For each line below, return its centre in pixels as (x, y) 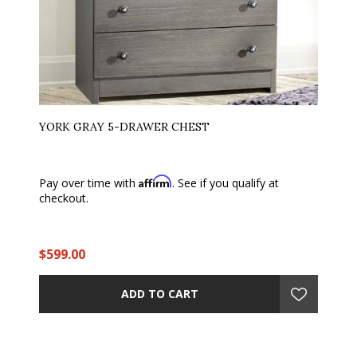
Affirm (155, 181)
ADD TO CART (159, 294)
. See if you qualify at (226, 182)
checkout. (64, 198)
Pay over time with (89, 182)
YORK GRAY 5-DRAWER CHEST (124, 126)
